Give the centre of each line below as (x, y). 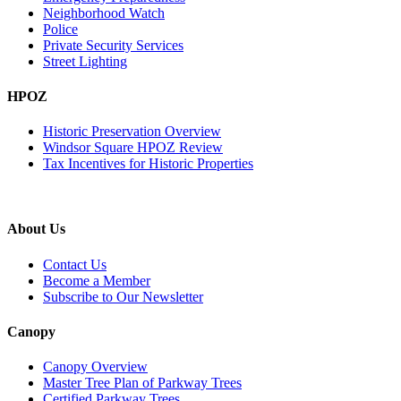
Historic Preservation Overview (132, 132)
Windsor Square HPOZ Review (133, 148)
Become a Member (97, 280)
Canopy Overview (95, 367)
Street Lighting (85, 61)
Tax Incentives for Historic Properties (148, 164)
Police (60, 29)
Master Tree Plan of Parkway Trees (142, 383)
